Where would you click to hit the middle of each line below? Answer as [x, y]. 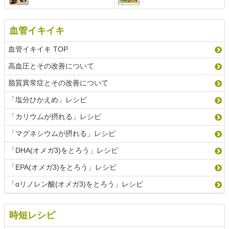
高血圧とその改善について [51, 66]
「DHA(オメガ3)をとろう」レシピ [63, 150]
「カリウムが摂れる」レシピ [55, 116]
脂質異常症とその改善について [58, 83]
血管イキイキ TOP [38, 49]
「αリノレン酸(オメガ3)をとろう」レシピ [76, 184]
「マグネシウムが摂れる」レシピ [62, 133]
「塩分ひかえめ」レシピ [48, 99]
